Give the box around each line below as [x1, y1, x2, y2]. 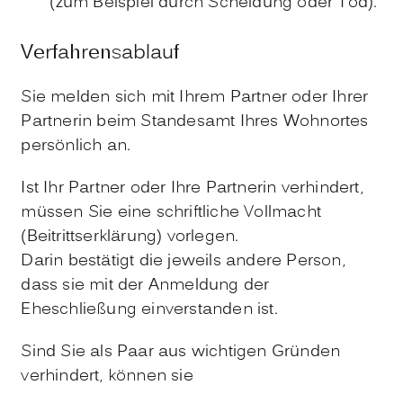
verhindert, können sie [21, 363, 193, 389]
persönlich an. [21, 133, 131, 158]
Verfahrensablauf [21, 38, 180, 68]
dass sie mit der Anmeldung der [21, 273, 270, 298]
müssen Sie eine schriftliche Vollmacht [21, 200, 321, 225]
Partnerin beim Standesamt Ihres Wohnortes [21, 109, 369, 134]
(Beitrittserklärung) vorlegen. [21, 224, 239, 249]
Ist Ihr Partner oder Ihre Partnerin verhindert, [21, 175, 363, 201]
